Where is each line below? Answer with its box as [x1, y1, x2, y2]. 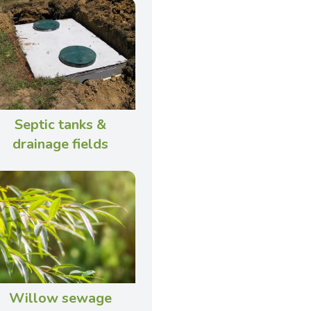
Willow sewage [9, 288, 112, 308]
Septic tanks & [15, 115, 107, 135]
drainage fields [12, 135, 109, 154]
